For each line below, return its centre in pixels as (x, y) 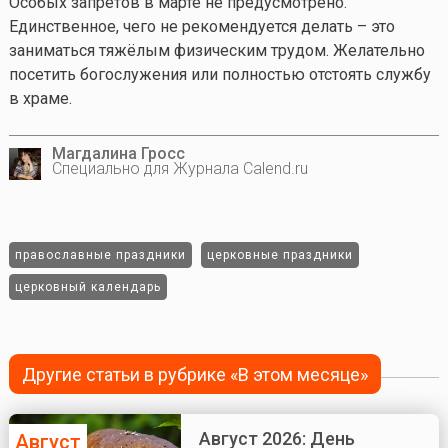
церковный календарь (87, 286)
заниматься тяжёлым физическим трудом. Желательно (216, 50)
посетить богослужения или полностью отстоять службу (219, 74)
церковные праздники (279, 254)
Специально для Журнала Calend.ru (179, 168)
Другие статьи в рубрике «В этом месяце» (195, 374)
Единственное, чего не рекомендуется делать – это (201, 26)
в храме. (40, 98)
